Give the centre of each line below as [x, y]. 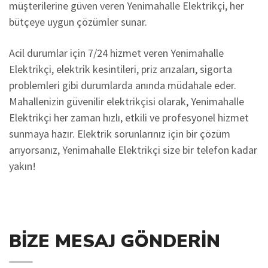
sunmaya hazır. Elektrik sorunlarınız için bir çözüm [120, 134]
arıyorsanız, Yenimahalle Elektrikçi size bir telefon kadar [133, 150]
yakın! [22, 166]
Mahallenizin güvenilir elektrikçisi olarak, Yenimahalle [127, 101]
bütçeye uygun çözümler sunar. [78, 22]
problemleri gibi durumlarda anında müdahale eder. [123, 85]
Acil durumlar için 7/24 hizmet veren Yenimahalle [116, 53]
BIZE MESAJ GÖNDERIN [115, 241]
